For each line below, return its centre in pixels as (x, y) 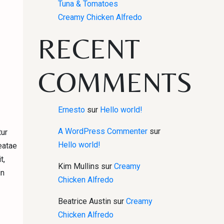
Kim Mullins (78, 166)
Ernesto (71, 110)
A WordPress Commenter (103, 131)
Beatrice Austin (84, 201)
